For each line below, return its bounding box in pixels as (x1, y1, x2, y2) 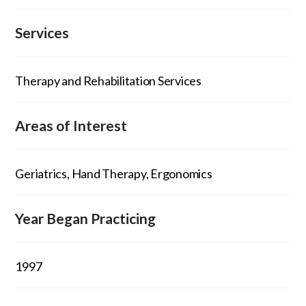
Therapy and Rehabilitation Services (15, 72, 202, 88)
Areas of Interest (15, 116, 128, 134)
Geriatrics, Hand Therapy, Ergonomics (15, 165, 212, 181)
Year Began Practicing (15, 209, 156, 227)
